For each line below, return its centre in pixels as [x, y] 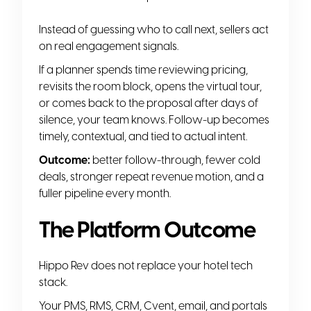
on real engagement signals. [109, 46]
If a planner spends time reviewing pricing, [143, 69]
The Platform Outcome [147, 229]
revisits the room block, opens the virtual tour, [150, 86]
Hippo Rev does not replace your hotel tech [146, 265]
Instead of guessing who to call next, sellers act [154, 29]
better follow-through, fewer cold [175, 160]
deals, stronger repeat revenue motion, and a [151, 176]
